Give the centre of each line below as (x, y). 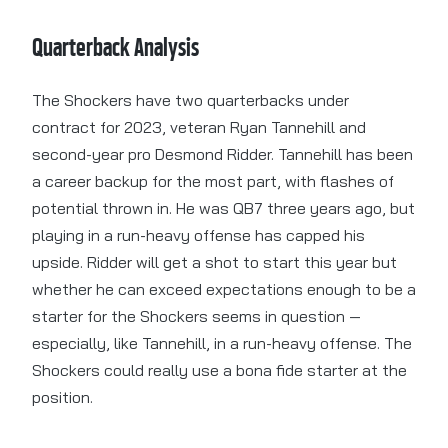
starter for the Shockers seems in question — (196, 316)
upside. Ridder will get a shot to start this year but (214, 262)
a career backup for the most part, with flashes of (213, 181)
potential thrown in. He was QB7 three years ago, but (223, 208)
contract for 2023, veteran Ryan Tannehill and (199, 127)
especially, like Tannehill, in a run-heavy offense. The (222, 343)
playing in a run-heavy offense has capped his (198, 235)
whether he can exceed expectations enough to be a (224, 289)
